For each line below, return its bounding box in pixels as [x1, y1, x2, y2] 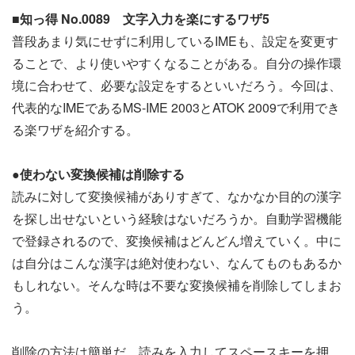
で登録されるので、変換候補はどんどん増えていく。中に [12, 231, 342, 250]
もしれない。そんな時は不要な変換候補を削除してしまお [12, 275, 342, 294]
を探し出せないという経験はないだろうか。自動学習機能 [12, 208, 342, 227]
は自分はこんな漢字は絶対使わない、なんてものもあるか [12, 253, 342, 272]
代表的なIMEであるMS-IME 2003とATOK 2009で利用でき [12, 97, 340, 116]
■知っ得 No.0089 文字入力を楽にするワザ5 [12, 9, 269, 28]
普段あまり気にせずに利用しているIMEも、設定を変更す [12, 31, 338, 50]
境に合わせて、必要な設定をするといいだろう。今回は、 [12, 75, 342, 94]
